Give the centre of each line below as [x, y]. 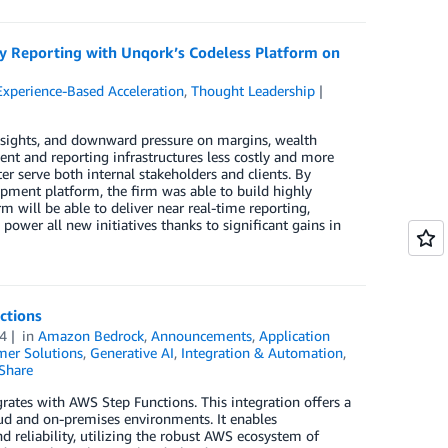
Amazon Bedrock [91, 335]
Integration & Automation [261, 352]
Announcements [202, 335]
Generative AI [131, 352]
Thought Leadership [253, 90]
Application [295, 335]
